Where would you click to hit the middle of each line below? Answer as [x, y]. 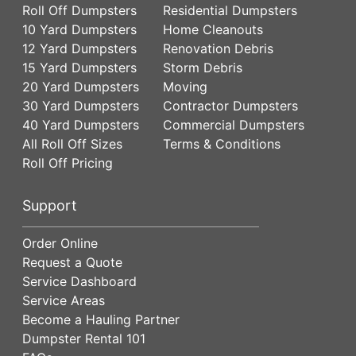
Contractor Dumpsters [230, 105]
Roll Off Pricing [68, 163]
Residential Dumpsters [230, 10]
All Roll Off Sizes [72, 143]
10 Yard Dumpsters [79, 29]
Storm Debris [203, 67]
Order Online [60, 243]
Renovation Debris [218, 48]
